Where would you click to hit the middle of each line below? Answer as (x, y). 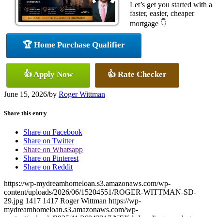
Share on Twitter (49, 141)
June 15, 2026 (25, 94)
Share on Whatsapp (53, 150)
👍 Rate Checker (137, 74)
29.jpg (14, 201)
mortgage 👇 (148, 23)
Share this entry (25, 113)
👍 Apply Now (48, 74)
